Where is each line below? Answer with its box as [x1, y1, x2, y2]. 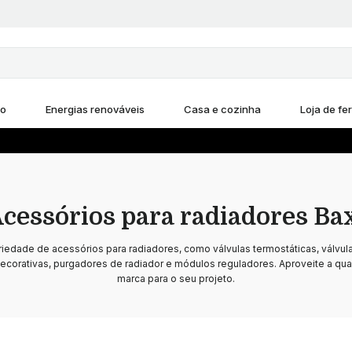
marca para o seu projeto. [117, 273, 235, 284]
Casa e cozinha [184, 103, 261, 115]
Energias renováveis [46, 103, 145, 115]
